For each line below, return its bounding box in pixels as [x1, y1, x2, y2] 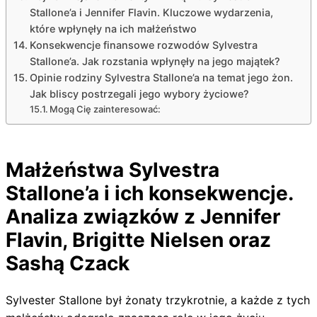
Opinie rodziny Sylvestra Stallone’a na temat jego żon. [29, 71, 293, 83]
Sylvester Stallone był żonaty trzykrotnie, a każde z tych [6, 292, 310, 307]
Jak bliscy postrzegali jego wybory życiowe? [29, 87, 249, 100]
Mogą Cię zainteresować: [50, 103, 161, 115]
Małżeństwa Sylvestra [6, 157, 219, 182]
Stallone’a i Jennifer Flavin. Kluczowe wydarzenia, [29, 6, 273, 18]
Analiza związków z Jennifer [6, 204, 280, 229]
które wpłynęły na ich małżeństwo [29, 22, 197, 35]
